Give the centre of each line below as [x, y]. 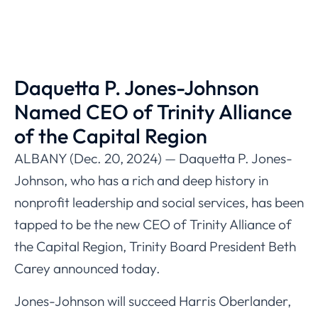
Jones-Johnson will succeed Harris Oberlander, [153, 301]
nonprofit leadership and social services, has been [159, 202]
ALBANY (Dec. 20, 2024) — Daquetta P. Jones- [153, 158]
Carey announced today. [87, 268]
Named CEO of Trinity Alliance [153, 111]
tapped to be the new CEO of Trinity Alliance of [153, 224]
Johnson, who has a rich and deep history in [141, 180]
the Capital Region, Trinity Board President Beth [155, 246]
